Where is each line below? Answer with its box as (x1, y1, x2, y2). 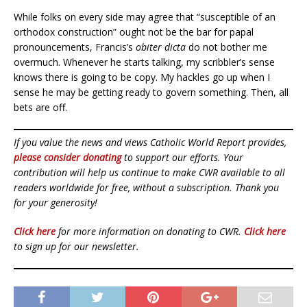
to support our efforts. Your (121, 150, 243, 164)
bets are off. (14, 100, 67, 114)
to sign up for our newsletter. (14, 239, 139, 253)
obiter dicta (136, 40, 186, 53)
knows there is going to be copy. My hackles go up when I (14, 70, 270, 84)
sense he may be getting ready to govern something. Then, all (14, 85, 288, 99)
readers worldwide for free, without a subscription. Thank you (14, 180, 279, 194)
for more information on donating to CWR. (56, 224, 244, 238)
